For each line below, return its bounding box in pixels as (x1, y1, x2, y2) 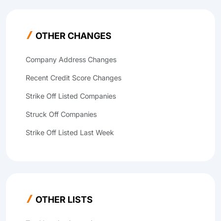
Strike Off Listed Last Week (26, 128, 114, 137)
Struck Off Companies (26, 110, 97, 118)
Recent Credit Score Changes (26, 74, 121, 82)
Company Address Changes (26, 55, 116, 64)
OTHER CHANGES (36, 31, 111, 41)
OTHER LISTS (36, 194, 93, 205)
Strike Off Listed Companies (26, 92, 116, 100)
